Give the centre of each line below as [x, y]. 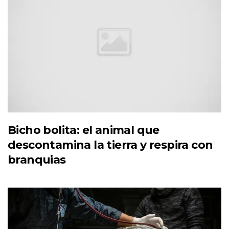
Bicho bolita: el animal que [84, 130]
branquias [37, 160]
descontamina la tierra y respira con [110, 145]
